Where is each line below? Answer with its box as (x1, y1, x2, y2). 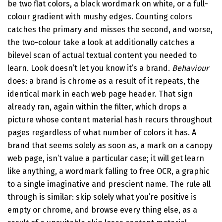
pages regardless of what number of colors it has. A (7, 127, 196, 137)
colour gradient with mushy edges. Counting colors (7, 11, 192, 21)
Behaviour (172, 63, 209, 73)
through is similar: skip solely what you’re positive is (7, 192, 197, 202)
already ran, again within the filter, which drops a (7, 102, 187, 111)
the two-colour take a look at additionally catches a (7, 37, 195, 47)
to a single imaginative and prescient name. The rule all (7, 179, 211, 189)
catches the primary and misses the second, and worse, (7, 24, 213, 34)
